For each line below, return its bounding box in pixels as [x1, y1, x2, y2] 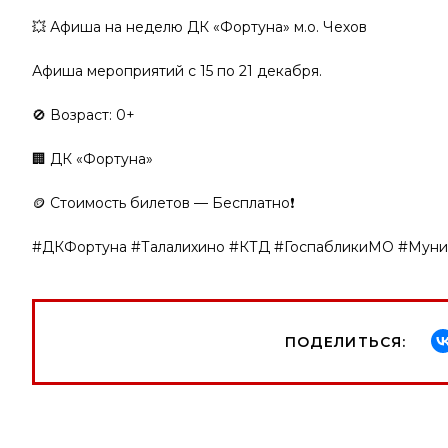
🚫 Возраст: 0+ [32, 106, 135, 125]
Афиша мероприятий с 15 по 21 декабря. [32, 62, 322, 81]
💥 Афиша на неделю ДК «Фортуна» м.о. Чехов [32, 18, 367, 37]
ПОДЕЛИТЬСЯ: [285, 333, 406, 352]
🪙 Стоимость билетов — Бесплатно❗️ [32, 194, 295, 213]
